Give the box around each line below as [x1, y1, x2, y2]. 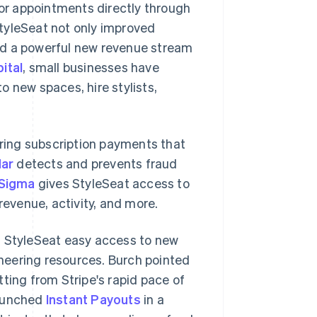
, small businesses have [23, 59, 159, 75]
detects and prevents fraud [13, 155, 178, 171]
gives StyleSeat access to [35, 175, 190, 191]
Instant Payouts [45, 291, 141, 307]
